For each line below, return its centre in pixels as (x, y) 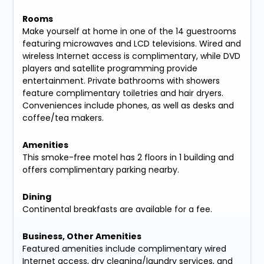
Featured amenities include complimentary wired (125, 249)
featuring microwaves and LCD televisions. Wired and (132, 44)
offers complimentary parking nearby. (101, 170)
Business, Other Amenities (82, 237)
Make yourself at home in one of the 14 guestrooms (130, 32)
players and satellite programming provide (110, 69)
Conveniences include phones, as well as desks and (128, 106)
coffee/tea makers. (63, 118)
